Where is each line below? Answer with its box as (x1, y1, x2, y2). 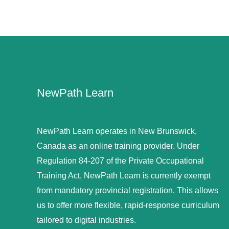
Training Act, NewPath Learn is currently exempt (37, 171, 211, 180)
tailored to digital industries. (37, 216, 136, 225)
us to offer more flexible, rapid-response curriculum (37, 201, 219, 210)
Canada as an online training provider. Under (37, 142, 199, 151)
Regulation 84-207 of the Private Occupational (37, 156, 204, 166)
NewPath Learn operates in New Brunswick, (37, 127, 197, 136)
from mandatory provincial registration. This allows (37, 186, 218, 195)
